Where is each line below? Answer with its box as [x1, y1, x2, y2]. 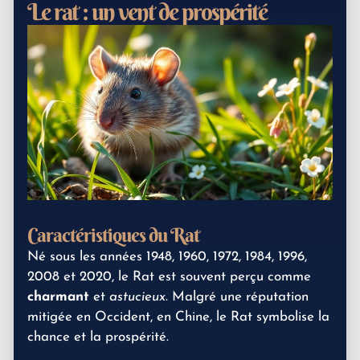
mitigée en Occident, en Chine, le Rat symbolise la [27, 310, 329, 325]
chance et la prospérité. [27, 330, 169, 345]
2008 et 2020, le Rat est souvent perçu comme [27, 270, 311, 284]
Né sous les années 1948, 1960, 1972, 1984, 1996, [27, 250, 307, 264]
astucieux [109, 290, 166, 305]
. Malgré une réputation [166, 290, 309, 305]
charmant [27, 290, 89, 305]
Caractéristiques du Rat [27, 223, 199, 247]
